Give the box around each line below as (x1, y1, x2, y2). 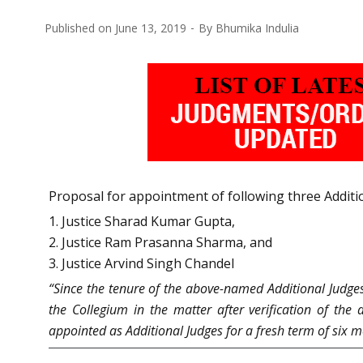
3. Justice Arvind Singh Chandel (49, 254, 234, 272)
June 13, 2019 (115, 19, 186, 36)
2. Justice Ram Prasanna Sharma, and (49, 233, 272, 251)
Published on (45, 19, 115, 36)
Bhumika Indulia (216, 19, 299, 36)
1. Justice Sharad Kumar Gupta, (49, 211, 235, 230)
